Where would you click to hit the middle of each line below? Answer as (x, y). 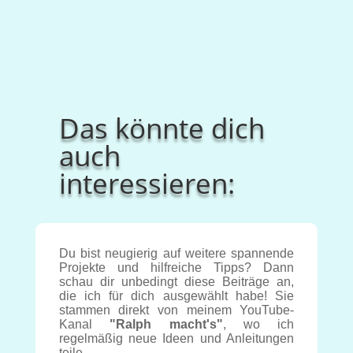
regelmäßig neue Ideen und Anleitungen (176, 338)
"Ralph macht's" (166, 324)
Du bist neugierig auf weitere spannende (176, 253)
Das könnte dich (162, 128)
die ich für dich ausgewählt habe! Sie (176, 296)
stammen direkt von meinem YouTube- (176, 310)
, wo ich (258, 324)
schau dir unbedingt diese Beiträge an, (176, 282)
